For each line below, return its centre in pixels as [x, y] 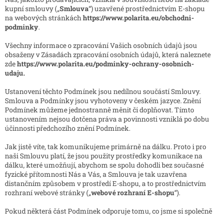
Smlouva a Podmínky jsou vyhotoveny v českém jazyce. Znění [103, 101]
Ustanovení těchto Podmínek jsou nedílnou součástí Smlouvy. [103, 92]
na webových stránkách [44, 18]
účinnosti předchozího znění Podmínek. [68, 128]
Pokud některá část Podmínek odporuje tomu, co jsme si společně [108, 211]
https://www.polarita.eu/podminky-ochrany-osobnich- [106, 64]
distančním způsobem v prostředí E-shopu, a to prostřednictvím [106, 184]
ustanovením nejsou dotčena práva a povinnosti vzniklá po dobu [107, 119]
